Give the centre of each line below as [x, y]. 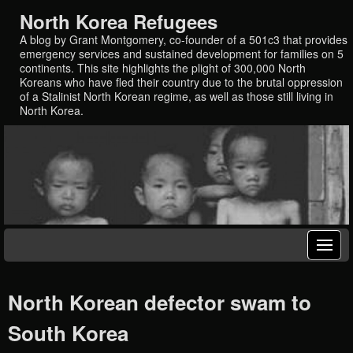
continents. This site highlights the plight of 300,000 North [163, 67]
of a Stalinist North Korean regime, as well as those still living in [176, 96]
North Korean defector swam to [160, 303]
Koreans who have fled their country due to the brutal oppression [181, 82]
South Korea [68, 333]
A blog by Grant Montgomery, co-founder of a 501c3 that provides [184, 39]
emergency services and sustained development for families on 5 [182, 53]
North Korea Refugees [119, 21]
